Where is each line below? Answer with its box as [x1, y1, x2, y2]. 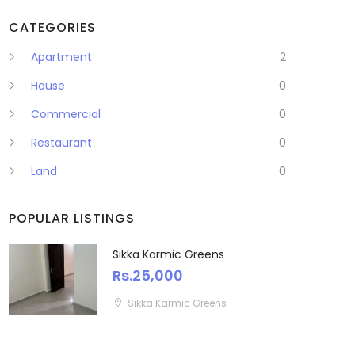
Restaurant [31, 135, 92, 151]
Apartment [31, 49, 92, 66]
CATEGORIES [9, 18, 96, 37]
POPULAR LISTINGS [9, 209, 135, 228]
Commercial [31, 106, 101, 123]
